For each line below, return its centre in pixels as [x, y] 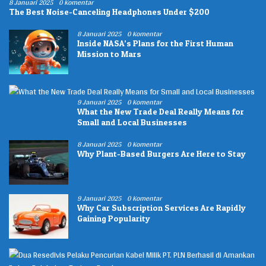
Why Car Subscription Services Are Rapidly [161, 208]
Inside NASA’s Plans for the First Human [155, 43]
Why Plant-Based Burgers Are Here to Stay [161, 154]
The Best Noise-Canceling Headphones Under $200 [109, 11]
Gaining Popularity [114, 218]
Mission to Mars [109, 53]
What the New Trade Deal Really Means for [161, 112]
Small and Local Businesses [132, 122]
